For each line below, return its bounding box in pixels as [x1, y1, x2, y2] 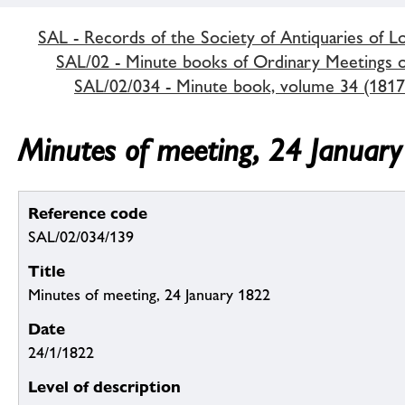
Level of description [28, 377, 181, 397]
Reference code [28, 203, 147, 223]
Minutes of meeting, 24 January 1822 [28, 286, 270, 305]
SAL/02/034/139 [28, 228, 134, 247]
